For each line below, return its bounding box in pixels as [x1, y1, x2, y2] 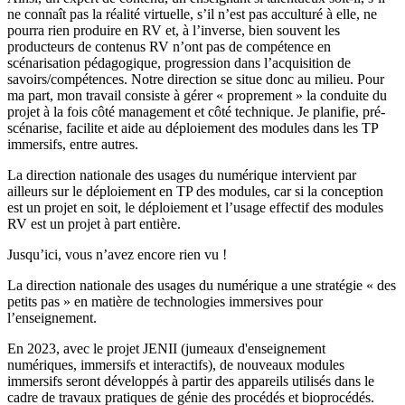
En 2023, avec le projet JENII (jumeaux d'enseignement [7, 341, 325, 357]
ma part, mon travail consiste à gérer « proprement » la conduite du [7, 88, 387, 104]
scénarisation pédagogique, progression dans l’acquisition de [7, 55, 351, 71]
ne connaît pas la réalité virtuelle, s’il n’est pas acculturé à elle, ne [7, 6, 377, 23]
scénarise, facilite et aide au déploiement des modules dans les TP [7, 120, 378, 137]
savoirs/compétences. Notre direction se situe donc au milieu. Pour [7, 71, 384, 88]
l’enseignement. [7, 310, 100, 326]
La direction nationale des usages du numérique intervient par [7, 167, 356, 184]
